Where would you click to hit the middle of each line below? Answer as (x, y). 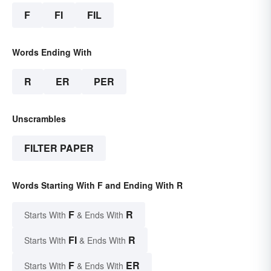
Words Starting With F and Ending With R (97, 185)
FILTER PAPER (59, 148)
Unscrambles (39, 118)
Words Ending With (52, 52)
